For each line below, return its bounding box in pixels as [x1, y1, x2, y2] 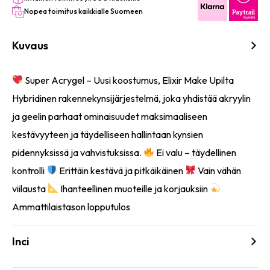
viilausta [12, 182, 48, 195]
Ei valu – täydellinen [154, 146, 237, 159]
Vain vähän [196, 164, 242, 177]
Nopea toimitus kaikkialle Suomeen [24, 7, 143, 16]
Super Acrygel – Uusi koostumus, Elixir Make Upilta [23, 74, 234, 86]
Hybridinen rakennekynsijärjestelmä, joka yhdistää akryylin [12, 92, 251, 104]
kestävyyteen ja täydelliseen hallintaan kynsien [12, 128, 203, 140]
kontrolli [12, 164, 46, 177]
